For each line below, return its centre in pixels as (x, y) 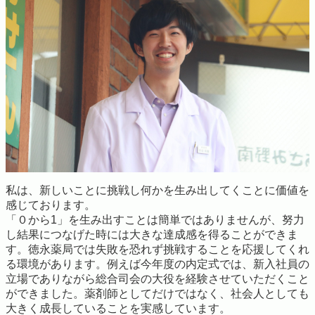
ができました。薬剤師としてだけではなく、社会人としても (157, 294)
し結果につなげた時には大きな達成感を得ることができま (152, 235)
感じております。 (51, 205)
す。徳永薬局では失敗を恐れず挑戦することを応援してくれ (157, 250)
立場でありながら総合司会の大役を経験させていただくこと (157, 279)
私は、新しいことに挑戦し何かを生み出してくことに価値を (157, 191)
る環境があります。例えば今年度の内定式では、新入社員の (157, 264)
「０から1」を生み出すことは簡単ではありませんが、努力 (155, 220)
